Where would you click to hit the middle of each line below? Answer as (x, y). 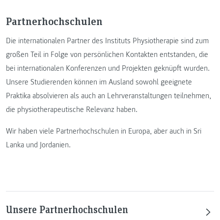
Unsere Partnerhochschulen (67, 209)
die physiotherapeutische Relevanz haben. (72, 110)
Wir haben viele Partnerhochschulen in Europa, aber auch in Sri (104, 131)
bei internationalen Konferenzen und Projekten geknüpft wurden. (108, 69)
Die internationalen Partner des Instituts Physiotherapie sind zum (107, 41)
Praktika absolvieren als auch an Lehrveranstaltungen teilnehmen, (109, 96)
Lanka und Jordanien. (38, 145)
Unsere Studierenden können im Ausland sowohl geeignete (99, 82)
